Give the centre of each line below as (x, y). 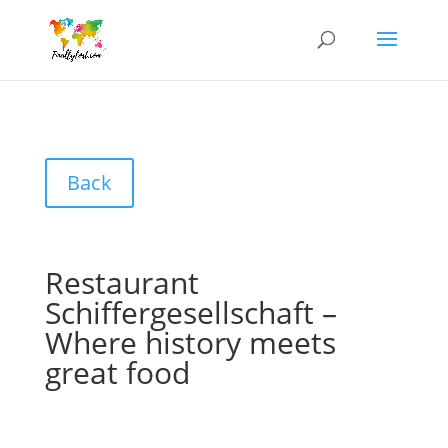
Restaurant (121, 282)
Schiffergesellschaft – (190, 312)
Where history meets (190, 342)
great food (117, 372)
